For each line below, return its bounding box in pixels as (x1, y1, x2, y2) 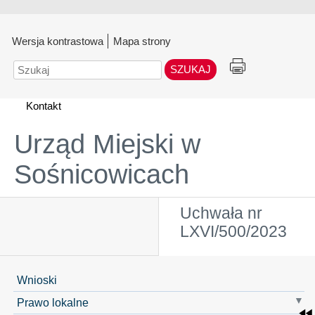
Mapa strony (113, 35, 171, 47)
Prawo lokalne (16, 295, 89, 309)
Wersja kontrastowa (12, 35, 103, 47)
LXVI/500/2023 (180, 223, 287, 240)
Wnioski (16, 273, 57, 286)
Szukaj (13, 60, 45, 72)
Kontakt (26, 100, 61, 112)
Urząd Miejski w (14, 129, 200, 159)
